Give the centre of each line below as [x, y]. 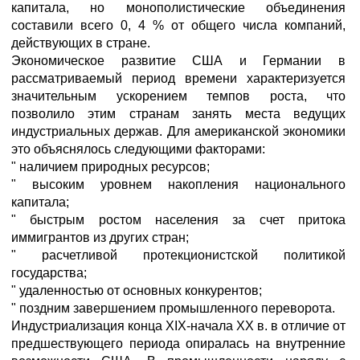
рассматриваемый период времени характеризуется [178, 78]
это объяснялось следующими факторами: [138, 149]
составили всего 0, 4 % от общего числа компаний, [178, 25]
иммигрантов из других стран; [100, 237]
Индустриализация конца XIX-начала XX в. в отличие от [178, 326]
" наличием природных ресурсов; [110, 167]
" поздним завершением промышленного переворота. [173, 308]
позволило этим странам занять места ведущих [178, 114]
